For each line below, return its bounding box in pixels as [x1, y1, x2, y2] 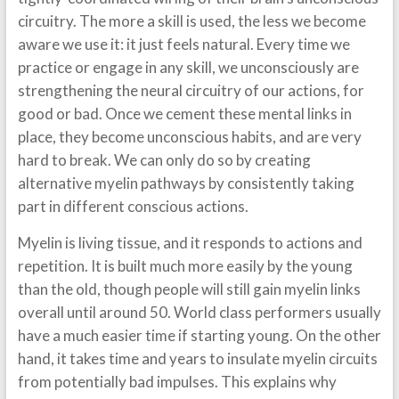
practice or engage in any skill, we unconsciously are [17, 58, 359, 77]
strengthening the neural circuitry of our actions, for [17, 81, 364, 100]
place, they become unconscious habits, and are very [17, 127, 362, 146]
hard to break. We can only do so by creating [17, 151, 311, 169]
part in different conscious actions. [17, 197, 248, 216]
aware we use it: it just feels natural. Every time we [17, 35, 350, 53]
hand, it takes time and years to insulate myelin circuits [17, 349, 378, 368]
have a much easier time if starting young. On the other [17, 326, 381, 345]
